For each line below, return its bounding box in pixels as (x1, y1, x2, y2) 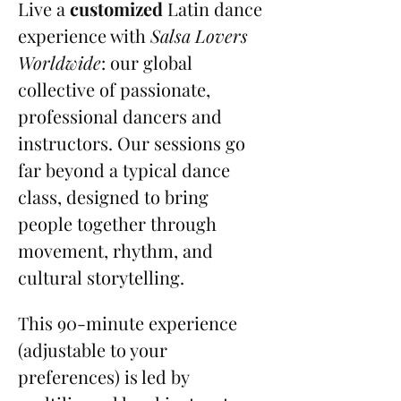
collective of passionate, (18, 77, 215, 101)
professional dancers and (18, 104, 226, 128)
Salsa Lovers (150, 23, 252, 47)
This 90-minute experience (18, 311, 242, 335)
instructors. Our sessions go (18, 131, 250, 155)
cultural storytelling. (18, 265, 184, 289)
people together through (18, 211, 221, 235)
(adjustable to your (18, 337, 172, 362)
